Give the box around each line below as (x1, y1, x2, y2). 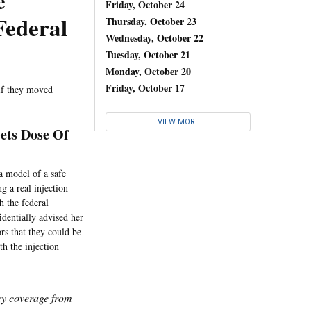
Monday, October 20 (106, 63, 191, 78)
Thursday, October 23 (106, 13, 196, 28)
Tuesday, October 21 (106, 47, 190, 62)
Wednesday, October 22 (106, 30, 203, 45)
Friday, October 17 (106, 80, 185, 95)
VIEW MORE (157, 117, 199, 127)
